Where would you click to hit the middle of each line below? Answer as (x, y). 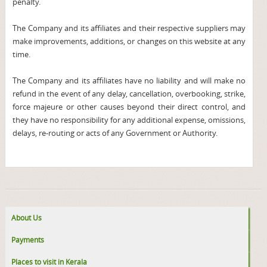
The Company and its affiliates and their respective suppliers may (129, 28)
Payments (27, 240)
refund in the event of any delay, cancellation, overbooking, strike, (129, 94)
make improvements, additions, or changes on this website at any (129, 41)
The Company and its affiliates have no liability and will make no (129, 80)
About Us (26, 218)
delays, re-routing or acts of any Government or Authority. (115, 133)
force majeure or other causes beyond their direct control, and (129, 107)
